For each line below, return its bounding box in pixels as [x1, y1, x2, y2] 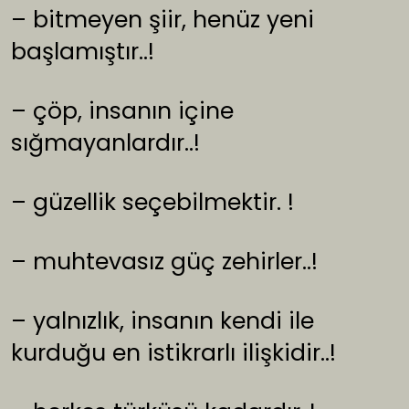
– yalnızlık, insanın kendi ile [11, 305, 314, 338]
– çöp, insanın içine [11, 95, 234, 128]
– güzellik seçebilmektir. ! [11, 186, 294, 219]
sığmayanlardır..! [11, 127, 200, 160]
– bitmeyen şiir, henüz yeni [11, 4, 314, 37]
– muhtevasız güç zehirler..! [11, 246, 318, 278]
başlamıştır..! [11, 36, 154, 68]
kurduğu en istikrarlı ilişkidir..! [11, 337, 336, 370]
